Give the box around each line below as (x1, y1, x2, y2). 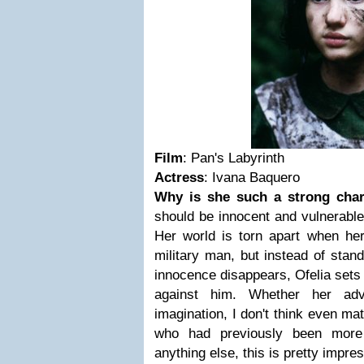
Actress (154, 170, 204, 185)
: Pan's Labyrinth (183, 150, 284, 166)
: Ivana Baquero (204, 170, 300, 185)
